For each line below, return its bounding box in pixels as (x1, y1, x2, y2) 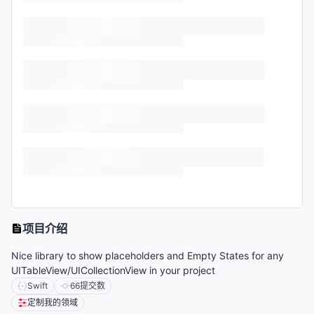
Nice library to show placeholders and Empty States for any (11, 250, 284, 262)
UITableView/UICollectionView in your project (11, 264, 215, 277)
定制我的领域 (27, 297, 78, 308)
